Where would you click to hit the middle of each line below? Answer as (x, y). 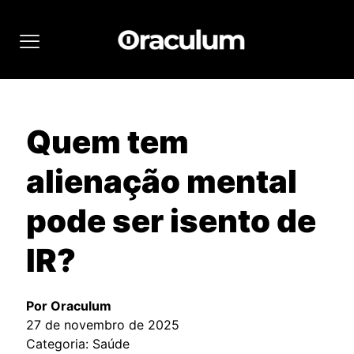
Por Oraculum (69, 306)
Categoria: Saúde (78, 344)
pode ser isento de (171, 221)
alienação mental (162, 181)
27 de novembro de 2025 (103, 325)
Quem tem (107, 142)
